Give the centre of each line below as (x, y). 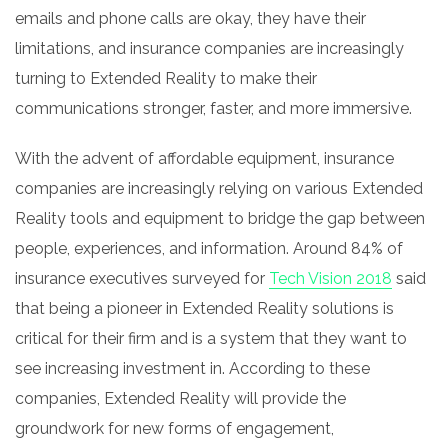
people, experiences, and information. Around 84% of (209, 248)
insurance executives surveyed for (142, 278)
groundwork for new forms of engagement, (174, 428)
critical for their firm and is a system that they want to (211, 338)
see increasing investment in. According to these (192, 368)
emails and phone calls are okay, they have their (190, 18)
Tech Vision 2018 (330, 278)
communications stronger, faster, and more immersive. (213, 108)
